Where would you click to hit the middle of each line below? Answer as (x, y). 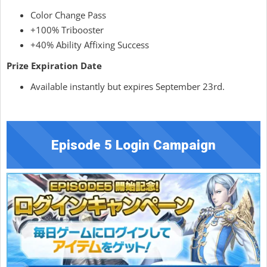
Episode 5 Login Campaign (133, 145)
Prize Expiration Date (54, 65)
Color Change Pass (68, 15)
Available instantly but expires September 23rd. (128, 86)
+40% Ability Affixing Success (90, 44)
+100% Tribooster (67, 30)
